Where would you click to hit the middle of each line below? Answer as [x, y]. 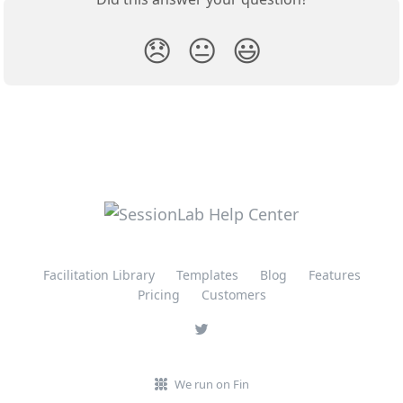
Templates [207, 275]
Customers [233, 295]
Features [334, 275]
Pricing [158, 295]
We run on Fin [211, 385]
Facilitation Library [99, 275]
